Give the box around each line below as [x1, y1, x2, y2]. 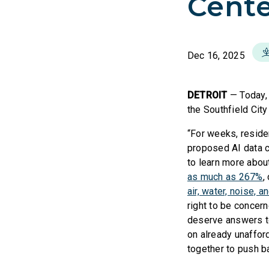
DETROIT [187, 89, 230, 101]
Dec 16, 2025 [187, 50, 245, 61]
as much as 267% [187, 171, 263, 183]
